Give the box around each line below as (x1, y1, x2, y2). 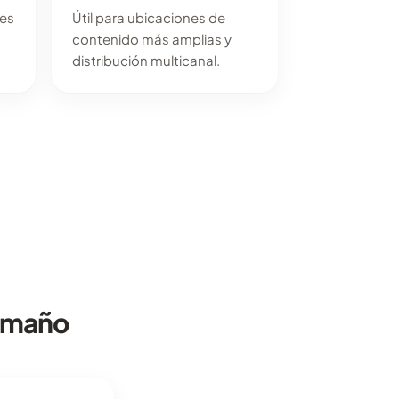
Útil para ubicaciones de (71, 8, 225, 26)
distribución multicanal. (71, 51, 220, 69)
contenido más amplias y (71, 29, 232, 47)
